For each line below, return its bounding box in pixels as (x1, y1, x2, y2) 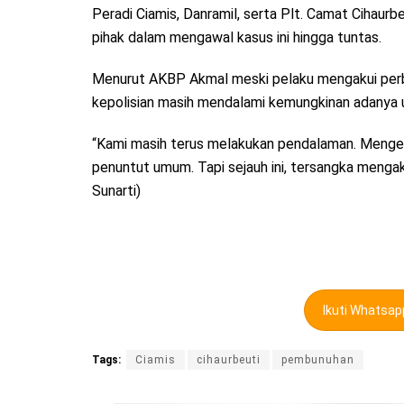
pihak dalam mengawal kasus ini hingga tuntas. (92, 28, 381, 46)
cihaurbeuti (197, 353, 261, 367)
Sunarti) (92, 181, 141, 199)
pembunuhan (281, 353, 354, 367)
